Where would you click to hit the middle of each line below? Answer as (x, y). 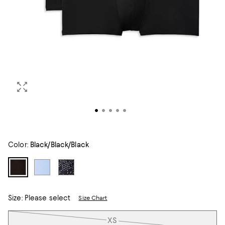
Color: (18, 145)
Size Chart (93, 198)
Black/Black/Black (59, 145)
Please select (46, 198)
